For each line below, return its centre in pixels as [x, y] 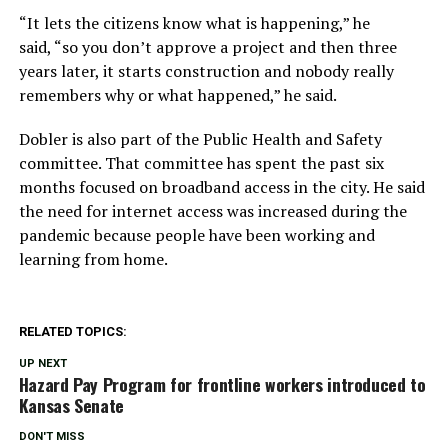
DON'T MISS [51, 436]
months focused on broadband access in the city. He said [221, 186]
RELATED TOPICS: [72, 331]
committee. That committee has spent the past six [201, 162]
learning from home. [93, 258]
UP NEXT [42, 363]
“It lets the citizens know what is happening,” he [194, 22]
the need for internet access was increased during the [212, 210]
